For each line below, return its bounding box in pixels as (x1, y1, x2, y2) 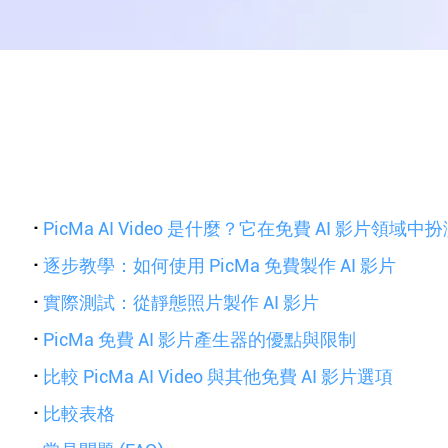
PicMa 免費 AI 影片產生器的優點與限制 (43, 329, 357, 350)
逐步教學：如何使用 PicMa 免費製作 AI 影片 (43, 255, 397, 276)
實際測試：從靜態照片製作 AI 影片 (43, 292, 320, 313)
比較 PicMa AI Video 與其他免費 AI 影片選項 (43, 366, 394, 387)
